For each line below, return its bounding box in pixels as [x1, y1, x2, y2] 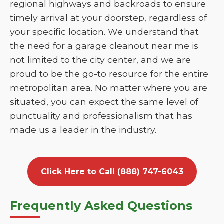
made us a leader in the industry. [10, 124, 156, 135]
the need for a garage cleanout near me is [10, 40, 198, 51]
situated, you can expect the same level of [10, 96, 198, 107]
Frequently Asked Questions [10, 198, 192, 213]
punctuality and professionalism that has [10, 110, 192, 121]
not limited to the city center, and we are [10, 54, 191, 65]
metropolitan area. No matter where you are [10, 82, 207, 93]
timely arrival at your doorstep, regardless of [10, 12, 207, 23]
